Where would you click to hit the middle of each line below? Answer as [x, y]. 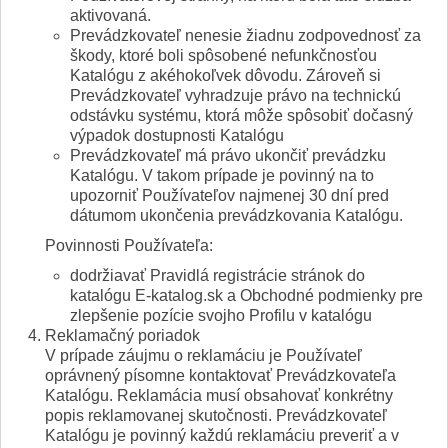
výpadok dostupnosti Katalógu [177, 137]
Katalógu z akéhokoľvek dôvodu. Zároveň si [225, 77]
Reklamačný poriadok [122, 337]
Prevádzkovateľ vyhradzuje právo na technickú [235, 97]
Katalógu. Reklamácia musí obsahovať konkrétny [219, 397]
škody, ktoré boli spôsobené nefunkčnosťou [223, 57]
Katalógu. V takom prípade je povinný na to [222, 177]
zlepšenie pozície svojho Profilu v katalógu [221, 317]
